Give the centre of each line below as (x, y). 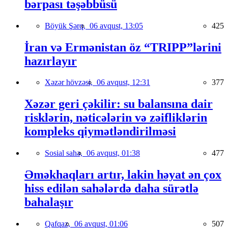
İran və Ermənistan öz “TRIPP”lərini (123, 47)
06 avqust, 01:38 (113, 153)
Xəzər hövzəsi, (71, 82)
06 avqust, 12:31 (123, 82)
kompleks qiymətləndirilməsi (100, 132)
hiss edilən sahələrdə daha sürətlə (111, 189)
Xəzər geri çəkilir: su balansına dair (119, 104)
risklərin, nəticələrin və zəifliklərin (116, 118)
